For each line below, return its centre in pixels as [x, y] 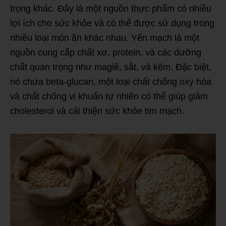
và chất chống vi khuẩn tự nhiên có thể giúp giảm [109, 96]
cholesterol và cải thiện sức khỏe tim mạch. [97, 111]
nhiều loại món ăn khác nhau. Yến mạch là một [105, 38]
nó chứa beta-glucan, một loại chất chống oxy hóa [111, 82]
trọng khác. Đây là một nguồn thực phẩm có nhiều [111, 9]
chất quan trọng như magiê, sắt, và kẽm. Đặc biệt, [111, 67]
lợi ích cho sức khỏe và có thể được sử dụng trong [112, 23]
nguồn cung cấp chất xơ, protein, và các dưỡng [106, 52]
